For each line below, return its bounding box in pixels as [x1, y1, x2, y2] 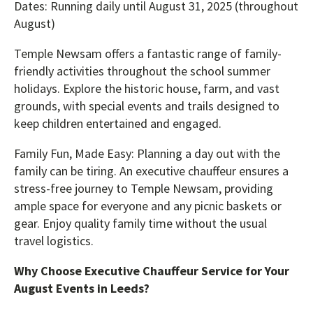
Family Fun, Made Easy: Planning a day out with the [14, 145, 280, 161]
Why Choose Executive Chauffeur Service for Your [14, 262, 289, 279]
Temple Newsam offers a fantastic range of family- [14, 45, 282, 61]
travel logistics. [14, 232, 94, 249]
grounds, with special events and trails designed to [14, 97, 279, 114]
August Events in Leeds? [14, 279, 150, 296]
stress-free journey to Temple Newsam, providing [14, 180, 273, 196]
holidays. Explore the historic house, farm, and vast [14, 80, 279, 96]
